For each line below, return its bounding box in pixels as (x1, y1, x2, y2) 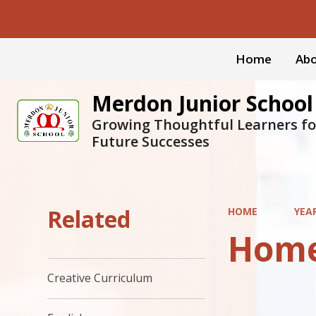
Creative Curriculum (47, 270, 153, 286)
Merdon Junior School (92, 89, 313, 118)
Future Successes (92, 132, 209, 151)
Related (47, 204, 131, 234)
